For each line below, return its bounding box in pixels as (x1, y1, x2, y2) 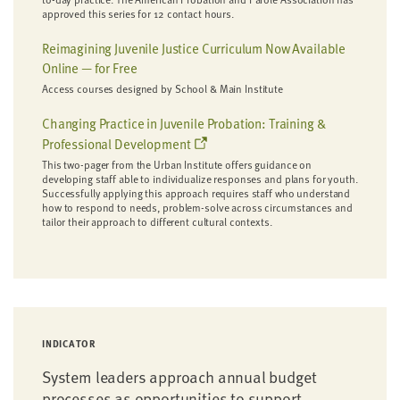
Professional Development (42, 134, 194, 154)
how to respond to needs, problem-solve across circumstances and (42, 199, 353, 215)
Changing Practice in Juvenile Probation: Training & (42, 113, 326, 133)
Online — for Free (42, 58, 137, 78)
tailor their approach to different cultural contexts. (42, 213, 272, 229)
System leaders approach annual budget (42, 364, 317, 388)
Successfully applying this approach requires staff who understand (42, 185, 351, 201)
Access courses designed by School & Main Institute (42, 80, 283, 96)
